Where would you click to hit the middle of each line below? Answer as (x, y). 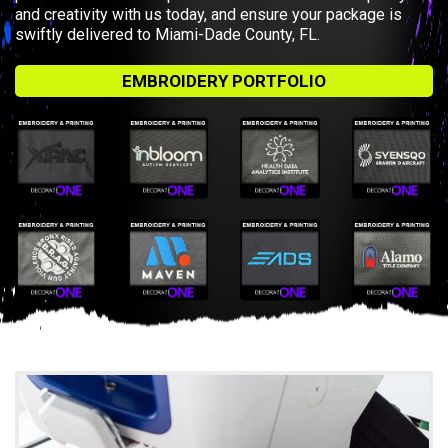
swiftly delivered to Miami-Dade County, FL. (167, 34)
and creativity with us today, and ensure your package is (208, 14)
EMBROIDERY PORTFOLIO (224, 80)
